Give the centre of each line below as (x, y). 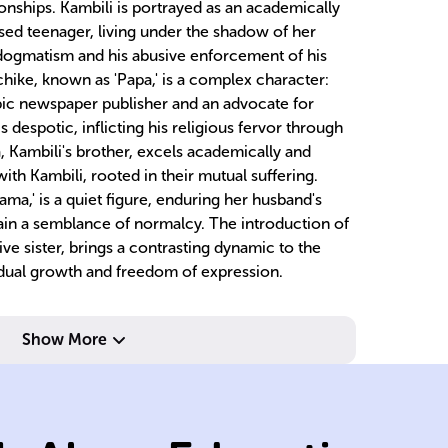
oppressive (189, 338)
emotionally (194, 422)
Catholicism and (214, 310)
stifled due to (199, 394)
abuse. (169, 282)
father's (174, 366)
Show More (64, 339)
